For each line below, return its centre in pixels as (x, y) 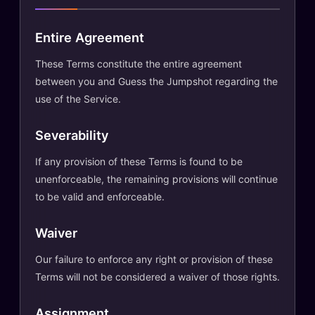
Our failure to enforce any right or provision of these (154, 259)
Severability (72, 135)
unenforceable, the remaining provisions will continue (156, 179)
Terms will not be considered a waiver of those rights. (157, 277)
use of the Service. (78, 99)
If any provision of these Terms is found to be (139, 161)
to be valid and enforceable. (100, 197)
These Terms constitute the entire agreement (139, 64)
